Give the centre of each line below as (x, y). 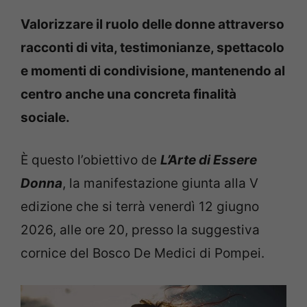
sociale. (45, 117)
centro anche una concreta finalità (128, 94)
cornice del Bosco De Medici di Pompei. (143, 253)
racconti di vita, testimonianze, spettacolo (152, 47)
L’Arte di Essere (209, 160)
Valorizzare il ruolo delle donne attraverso (152, 24)
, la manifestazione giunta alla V (160, 183)
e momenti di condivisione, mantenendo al (153, 71)
